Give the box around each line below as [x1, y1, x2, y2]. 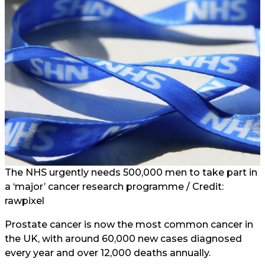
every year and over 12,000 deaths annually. [5, 247, 211, 258]
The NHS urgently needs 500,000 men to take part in [5, 167, 257, 178]
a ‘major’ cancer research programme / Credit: [5, 181, 224, 192]
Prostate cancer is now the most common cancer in [5, 219, 253, 230]
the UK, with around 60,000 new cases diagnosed [5, 233, 242, 244]
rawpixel [5, 195, 44, 206]
